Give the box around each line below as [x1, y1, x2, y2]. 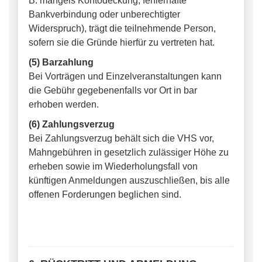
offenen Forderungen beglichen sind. [29, 189, 181, 199]
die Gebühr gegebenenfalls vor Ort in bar [29, 85, 197, 95]
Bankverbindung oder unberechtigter [29, 9, 180, 19]
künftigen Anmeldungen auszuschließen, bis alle [29, 175, 230, 185]
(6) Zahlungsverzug [29, 119, 115, 129]
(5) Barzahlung [29, 57, 94, 67]
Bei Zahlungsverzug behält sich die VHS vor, [29, 133, 214, 143]
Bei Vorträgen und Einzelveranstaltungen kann [29, 71, 222, 81]
